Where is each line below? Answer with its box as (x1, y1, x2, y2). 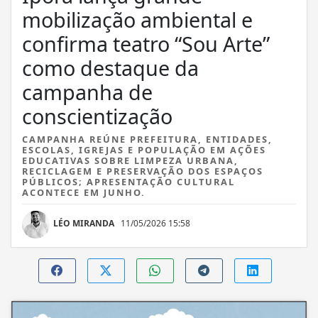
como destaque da (22, 55, 199, 84)
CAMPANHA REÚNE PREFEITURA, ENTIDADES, (22, 134, 273, 148)
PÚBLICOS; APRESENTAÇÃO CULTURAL (22, 177, 235, 190)
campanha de (22, 79, 153, 108)
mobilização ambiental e (22, 7, 253, 35)
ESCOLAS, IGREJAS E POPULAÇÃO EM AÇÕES (22, 145, 266, 158)
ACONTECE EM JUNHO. (22, 187, 146, 201)
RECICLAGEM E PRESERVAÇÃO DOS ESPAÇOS (22, 166, 263, 180)
